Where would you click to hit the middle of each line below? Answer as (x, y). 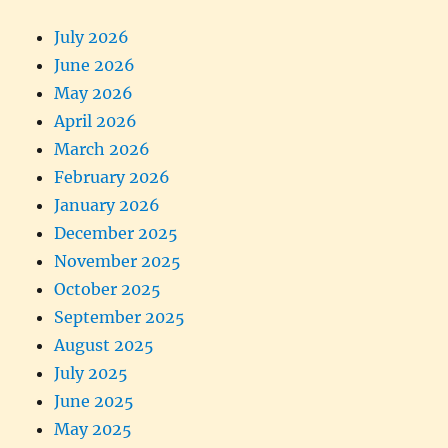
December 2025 (116, 232)
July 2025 (91, 372)
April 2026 (96, 120)
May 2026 (94, 92)
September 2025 (120, 316)
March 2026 (102, 148)
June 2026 (95, 64)
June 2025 (94, 400)
